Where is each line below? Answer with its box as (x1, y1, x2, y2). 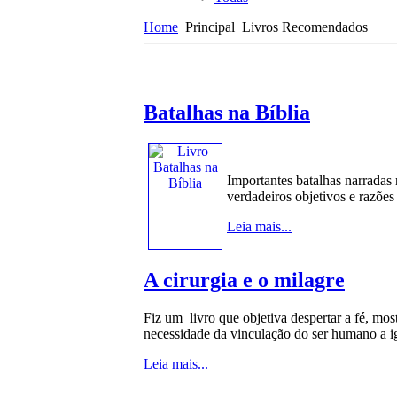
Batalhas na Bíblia (144, 100, 310, 124)
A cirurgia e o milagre (144, 268, 345, 292)
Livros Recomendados (238, 19, 368, 35)
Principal (182, 19, 238, 35)
